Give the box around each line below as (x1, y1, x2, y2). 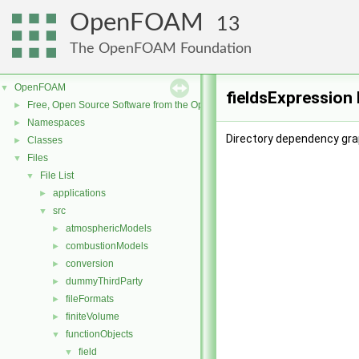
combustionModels (66, 240, 148, 252)
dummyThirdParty (66, 276, 143, 287)
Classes (27, 135, 63, 146)
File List (40, 170, 74, 181)
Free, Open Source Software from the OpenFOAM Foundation (27, 99, 294, 111)
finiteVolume (66, 311, 119, 322)
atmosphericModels (66, 223, 151, 234)
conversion (66, 258, 114, 269)
